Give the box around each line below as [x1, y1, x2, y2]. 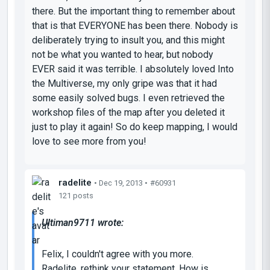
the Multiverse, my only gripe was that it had [32, 77, 217, 89]
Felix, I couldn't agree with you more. [42, 248, 193, 260]
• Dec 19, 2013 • [94, 178, 148, 187]
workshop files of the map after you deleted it [32, 106, 225, 118]
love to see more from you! [32, 135, 146, 147]
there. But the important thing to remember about [32, 5, 235, 17]
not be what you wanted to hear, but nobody [32, 48, 213, 60]
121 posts [58, 190, 93, 200]
